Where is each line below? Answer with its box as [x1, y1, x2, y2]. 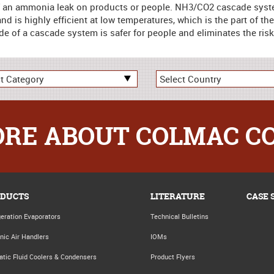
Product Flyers [150, 252, 195, 261]
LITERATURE [150, 190, 205, 202]
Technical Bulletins [150, 212, 209, 221]
